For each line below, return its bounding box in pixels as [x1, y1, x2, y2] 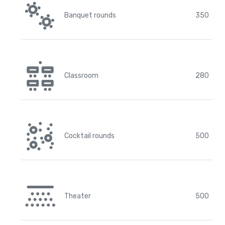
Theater [64, 192, 91, 200]
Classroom [64, 71, 98, 80]
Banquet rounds [64, 11, 116, 20]
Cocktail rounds [64, 132, 115, 140]
